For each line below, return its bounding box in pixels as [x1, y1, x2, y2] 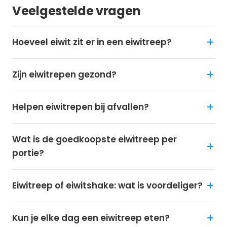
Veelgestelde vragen [12, 2, 141, 19]
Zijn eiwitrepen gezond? [12, 68, 117, 81]
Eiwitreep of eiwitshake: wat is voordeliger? [12, 179, 203, 192]
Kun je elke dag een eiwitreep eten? [12, 211, 170, 224]
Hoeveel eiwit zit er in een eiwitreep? [12, 35, 172, 48]
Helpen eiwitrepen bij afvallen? [12, 100, 149, 113]
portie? [12, 146, 44, 159]
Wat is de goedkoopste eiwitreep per [12, 133, 177, 145]
